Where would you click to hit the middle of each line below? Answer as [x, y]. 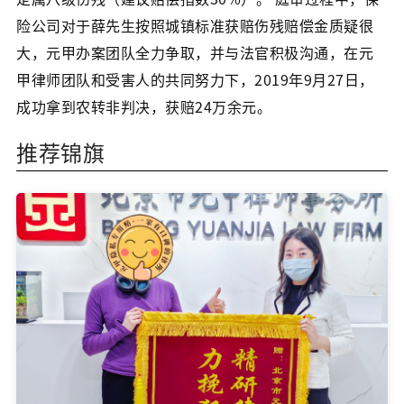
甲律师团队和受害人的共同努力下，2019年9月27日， [195, 79]
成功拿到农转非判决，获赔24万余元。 [144, 106]
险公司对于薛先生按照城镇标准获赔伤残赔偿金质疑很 [195, 25]
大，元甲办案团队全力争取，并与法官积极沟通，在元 [195, 52]
